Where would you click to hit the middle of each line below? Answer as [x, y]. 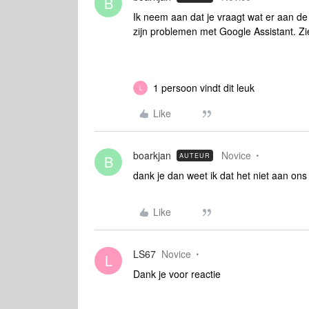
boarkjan [152, 155]
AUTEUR [195, 156]
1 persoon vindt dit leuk [204, 88]
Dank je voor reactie [177, 274]
